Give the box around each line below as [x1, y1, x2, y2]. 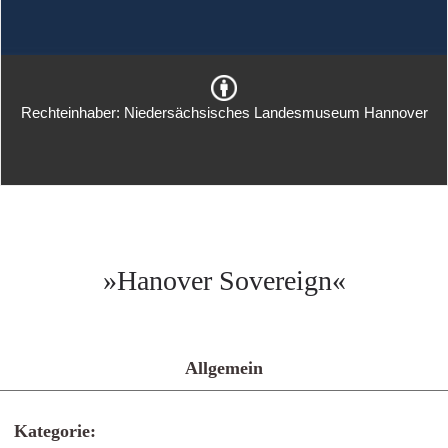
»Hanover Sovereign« [102, 265, 346, 296]
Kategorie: [14, 421, 96, 441]
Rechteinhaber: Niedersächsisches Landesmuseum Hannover [20, 104, 428, 121]
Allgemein [185, 358, 263, 378]
